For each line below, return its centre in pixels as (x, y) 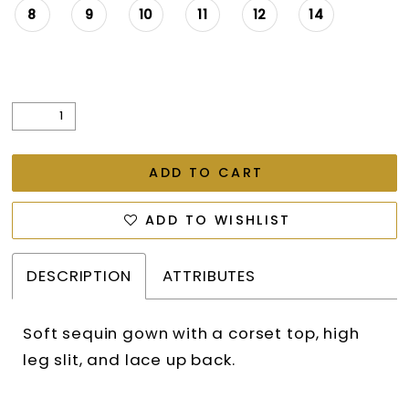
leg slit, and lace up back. (129, 359)
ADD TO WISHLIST (218, 220)
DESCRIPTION (79, 275)
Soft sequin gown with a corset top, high (191, 333)
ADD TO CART (206, 172)
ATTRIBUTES (209, 275)
